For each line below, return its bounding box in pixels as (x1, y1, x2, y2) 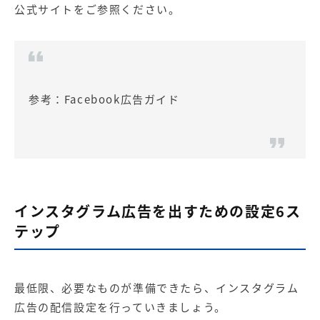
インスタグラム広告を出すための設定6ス (14, 200, 301, 221)
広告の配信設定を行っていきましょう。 (14, 299, 226, 315)
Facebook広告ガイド (64, 91, 180, 107)
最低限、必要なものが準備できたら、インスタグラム (14, 279, 299, 296)
